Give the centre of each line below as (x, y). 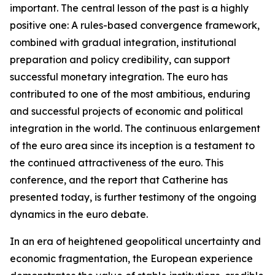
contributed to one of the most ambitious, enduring (130, 94)
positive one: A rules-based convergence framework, (135, 25)
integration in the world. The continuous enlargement (135, 128)
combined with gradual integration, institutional (123, 42)
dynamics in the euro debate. (79, 214)
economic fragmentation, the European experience (131, 258)
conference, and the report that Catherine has (119, 180)
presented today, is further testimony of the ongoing (133, 197)
